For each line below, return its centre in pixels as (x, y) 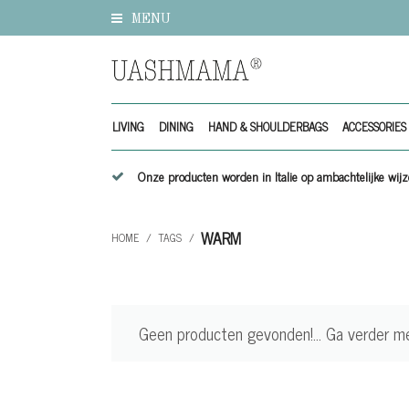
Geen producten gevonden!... (232, 334)
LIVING (128, 127)
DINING (176, 127)
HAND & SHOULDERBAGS (267, 127)
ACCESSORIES (374, 127)
